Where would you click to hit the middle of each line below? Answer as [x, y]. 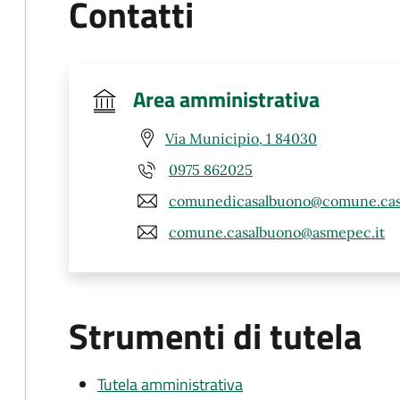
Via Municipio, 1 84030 [241, 138]
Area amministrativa [226, 99]
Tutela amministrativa [170, 384]
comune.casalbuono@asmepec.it [277, 232]
